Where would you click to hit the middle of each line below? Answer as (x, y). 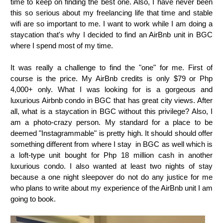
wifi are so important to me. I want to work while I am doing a (111, 23)
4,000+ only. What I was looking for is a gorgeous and (111, 89)
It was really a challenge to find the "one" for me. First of (111, 67)
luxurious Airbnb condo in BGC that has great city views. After (111, 100)
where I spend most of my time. (63, 45)
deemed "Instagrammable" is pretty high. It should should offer (111, 133)
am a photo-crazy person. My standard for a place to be (111, 122)
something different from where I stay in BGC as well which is (111, 144)
